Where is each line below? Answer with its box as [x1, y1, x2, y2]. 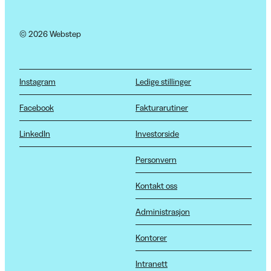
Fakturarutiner [135, 102, 188, 114]
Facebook [19, 102, 54, 114]
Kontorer [135, 232, 167, 244]
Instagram [19, 76, 56, 88]
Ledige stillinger [135, 76, 191, 88]
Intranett [135, 258, 168, 270]
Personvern [135, 154, 177, 166]
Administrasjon [135, 206, 190, 218]
